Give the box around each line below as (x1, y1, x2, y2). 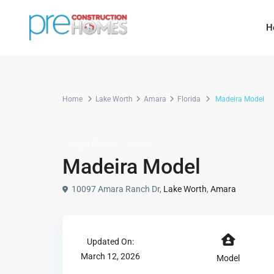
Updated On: (87, 237, 134, 246)
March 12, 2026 (81, 251, 140, 261)
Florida (177, 95, 201, 103)
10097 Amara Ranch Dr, (70, 183, 163, 194)
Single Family (68, 139, 114, 149)
